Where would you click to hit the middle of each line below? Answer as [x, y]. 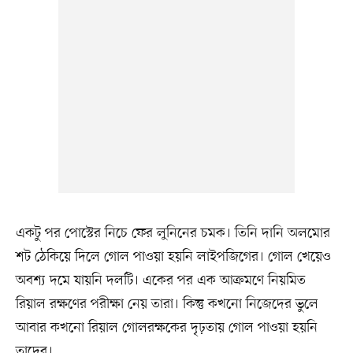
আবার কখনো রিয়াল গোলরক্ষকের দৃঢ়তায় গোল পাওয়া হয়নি [166, 327]
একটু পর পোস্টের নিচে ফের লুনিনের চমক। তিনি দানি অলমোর [173, 233]
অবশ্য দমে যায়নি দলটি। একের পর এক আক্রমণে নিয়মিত [160, 280]
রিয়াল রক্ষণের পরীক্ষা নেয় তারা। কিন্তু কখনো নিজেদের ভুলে [167, 304]
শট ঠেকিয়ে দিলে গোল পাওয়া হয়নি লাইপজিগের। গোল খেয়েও [173, 256]
